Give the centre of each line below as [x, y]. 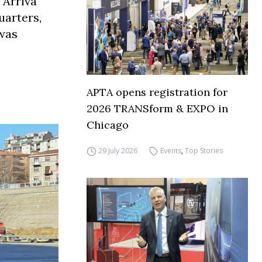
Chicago [108, 125]
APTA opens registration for [157, 92]
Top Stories [204, 151]
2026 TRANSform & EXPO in [157, 109]
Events [171, 151]
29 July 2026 [118, 151]
